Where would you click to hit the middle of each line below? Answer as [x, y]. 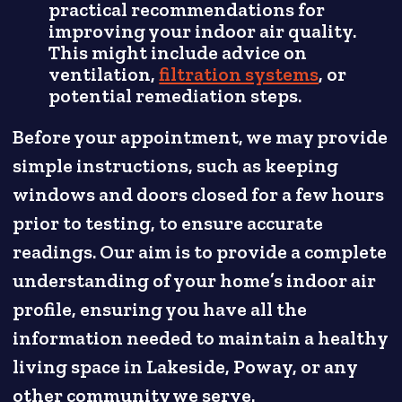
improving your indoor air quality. [203, 32]
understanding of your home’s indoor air [195, 281]
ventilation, [104, 75]
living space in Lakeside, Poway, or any [185, 367]
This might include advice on [178, 53]
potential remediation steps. [175, 96]
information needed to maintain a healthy [201, 339]
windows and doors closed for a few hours [199, 195]
